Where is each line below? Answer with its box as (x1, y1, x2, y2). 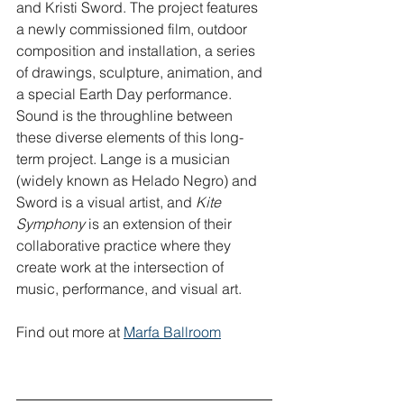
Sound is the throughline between (16, 106, 236, 124)
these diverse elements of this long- (16, 127, 243, 146)
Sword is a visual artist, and (16, 192, 196, 211)
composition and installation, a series (16, 41, 259, 60)
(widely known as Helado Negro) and (16, 170, 261, 189)
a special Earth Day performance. (16, 84, 235, 103)
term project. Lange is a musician (16, 149, 234, 168)
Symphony (16, 214, 85, 233)
